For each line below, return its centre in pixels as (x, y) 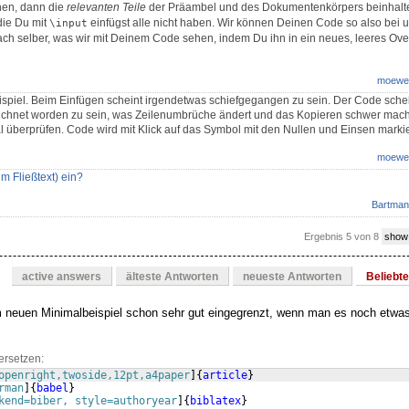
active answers (62, 277)
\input (68, 23)
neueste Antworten (292, 277)
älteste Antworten (172, 277)
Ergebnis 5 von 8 (343, 236)
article (225, 376)
